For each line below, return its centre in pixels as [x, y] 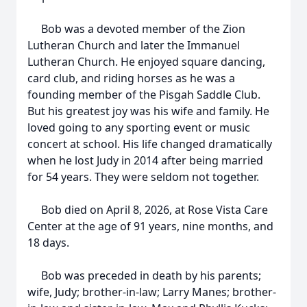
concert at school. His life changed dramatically [150, 144]
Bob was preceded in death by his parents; [144, 275]
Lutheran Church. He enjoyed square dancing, [146, 62]
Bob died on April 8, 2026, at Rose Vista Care [148, 210]
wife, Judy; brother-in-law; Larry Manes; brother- [152, 292]
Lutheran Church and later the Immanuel [134, 45]
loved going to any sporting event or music [139, 127]
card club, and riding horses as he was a [131, 78]
